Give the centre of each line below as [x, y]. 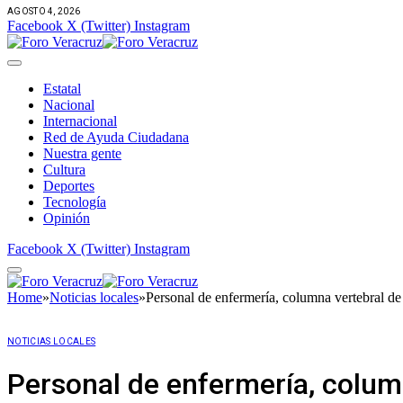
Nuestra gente [82, 153]
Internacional [80, 121]
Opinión [67, 218]
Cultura [64, 169]
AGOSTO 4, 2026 [44, 11]
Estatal [62, 88]
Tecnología [75, 201]
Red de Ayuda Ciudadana [116, 137]
